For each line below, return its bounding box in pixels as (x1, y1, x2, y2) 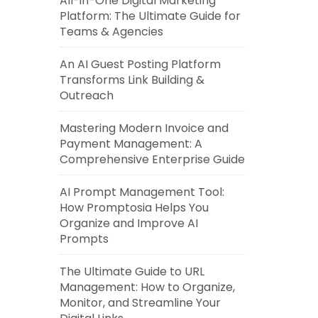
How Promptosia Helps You (59, 199, 209, 216)
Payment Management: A (59, 136, 202, 152)
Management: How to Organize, (59, 279, 235, 295)
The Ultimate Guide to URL (59, 263, 204, 280)
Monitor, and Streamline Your (59, 295, 221, 311)
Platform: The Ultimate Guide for (59, 8, 241, 24)
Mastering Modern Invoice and (59, 120, 229, 136)
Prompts (59, 231, 109, 247)
